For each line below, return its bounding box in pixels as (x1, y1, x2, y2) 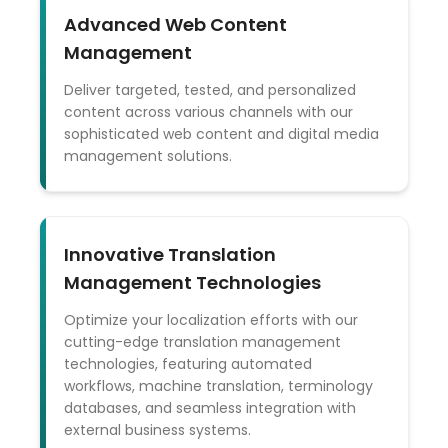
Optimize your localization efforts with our (63, 310, 358, 330)
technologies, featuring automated (63, 354, 312, 374)
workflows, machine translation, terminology (63, 376, 373, 396)
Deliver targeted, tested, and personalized (63, 80, 356, 100)
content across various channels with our (63, 102, 353, 122)
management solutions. (63, 146, 232, 166)
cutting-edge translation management (63, 332, 341, 352)
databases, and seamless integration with (63, 398, 356, 418)
